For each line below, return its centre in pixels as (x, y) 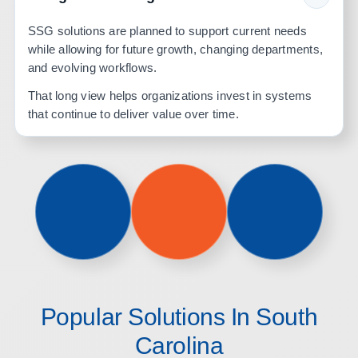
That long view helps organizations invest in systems (170, 95)
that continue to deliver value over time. (133, 114)
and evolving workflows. (92, 68)
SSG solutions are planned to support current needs (167, 31)
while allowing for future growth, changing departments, (175, 49)
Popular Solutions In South (179, 317)
